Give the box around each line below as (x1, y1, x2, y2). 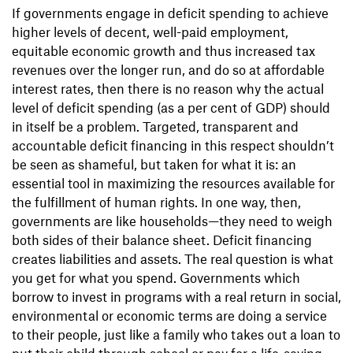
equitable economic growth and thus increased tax (12, 42, 315, 58)
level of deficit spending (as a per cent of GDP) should (12, 98, 330, 115)
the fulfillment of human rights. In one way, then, (12, 193, 301, 210)
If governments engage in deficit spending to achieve (12, 4, 329, 20)
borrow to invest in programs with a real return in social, (12, 288, 341, 304)
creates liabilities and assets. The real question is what (12, 250, 333, 266)
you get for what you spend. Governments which (12, 269, 300, 285)
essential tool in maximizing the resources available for (12, 174, 335, 191)
